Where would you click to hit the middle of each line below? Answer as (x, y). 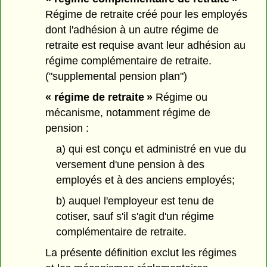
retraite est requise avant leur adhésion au (146, 46)
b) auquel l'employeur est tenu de (135, 201)
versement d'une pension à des (130, 165)
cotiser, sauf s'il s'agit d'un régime (135, 216)
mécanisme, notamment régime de (128, 113)
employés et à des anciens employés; (145, 180)
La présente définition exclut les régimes (141, 252)
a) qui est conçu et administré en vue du (151, 149)
